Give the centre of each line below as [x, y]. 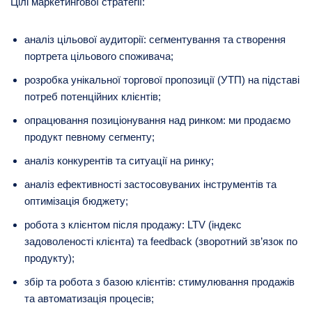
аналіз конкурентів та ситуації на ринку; [119, 160]
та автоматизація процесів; [89, 298]
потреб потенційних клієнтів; [93, 96]
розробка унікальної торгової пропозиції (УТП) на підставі [162, 79]
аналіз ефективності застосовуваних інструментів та [150, 184]
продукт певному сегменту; [89, 136]
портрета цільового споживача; [99, 56]
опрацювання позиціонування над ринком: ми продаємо [157, 120]
